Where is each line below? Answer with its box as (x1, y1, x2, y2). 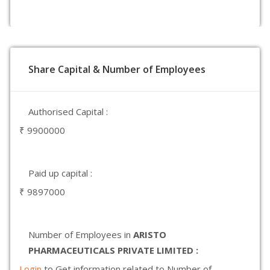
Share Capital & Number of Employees (28, 63, 206, 76)
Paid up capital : (28, 167, 92, 179)
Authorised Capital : (28, 105, 108, 118)
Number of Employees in (28, 228, 133, 240)
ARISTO (133, 228, 166, 240)
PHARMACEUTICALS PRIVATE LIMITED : (28, 244, 198, 256)
